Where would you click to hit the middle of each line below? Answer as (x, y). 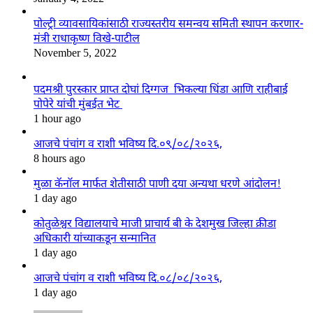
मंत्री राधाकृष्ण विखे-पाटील (87, 39)
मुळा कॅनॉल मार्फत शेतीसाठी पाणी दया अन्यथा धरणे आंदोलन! (157, 184)
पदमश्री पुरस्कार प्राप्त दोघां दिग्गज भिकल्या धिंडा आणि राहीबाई (161, 90)
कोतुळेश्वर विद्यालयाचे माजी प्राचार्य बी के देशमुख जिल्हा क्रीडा (155, 224)
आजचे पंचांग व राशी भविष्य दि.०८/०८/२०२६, (128, 279)
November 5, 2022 (75, 52)
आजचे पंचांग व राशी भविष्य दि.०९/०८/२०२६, (128, 145)
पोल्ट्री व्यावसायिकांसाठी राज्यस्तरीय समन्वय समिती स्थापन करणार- (168, 24)
